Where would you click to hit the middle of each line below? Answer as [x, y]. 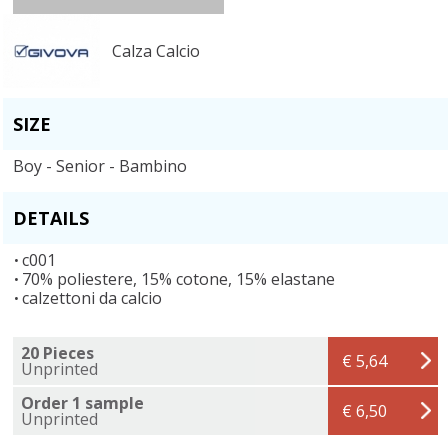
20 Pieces [57, 352]
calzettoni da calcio [92, 297]
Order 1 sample [82, 402]
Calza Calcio [156, 50]
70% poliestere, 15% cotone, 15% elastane [178, 278]
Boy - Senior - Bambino [100, 165]
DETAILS [51, 217]
